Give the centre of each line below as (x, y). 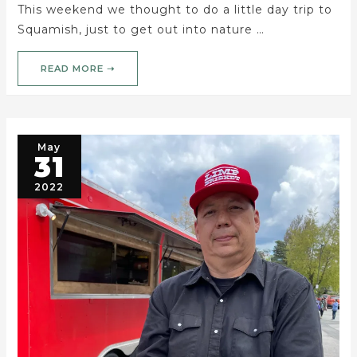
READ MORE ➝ (77, 68)
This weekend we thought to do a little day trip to (175, 10)
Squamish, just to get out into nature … (141, 30)
